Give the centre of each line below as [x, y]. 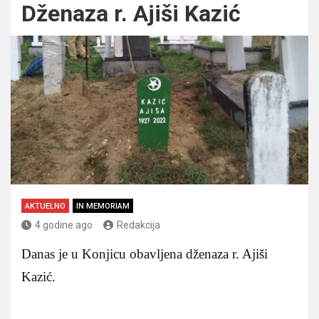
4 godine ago [64, 225]
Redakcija [138, 225]
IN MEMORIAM [103, 206]
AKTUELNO [45, 206]
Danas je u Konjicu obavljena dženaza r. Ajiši [145, 253]
